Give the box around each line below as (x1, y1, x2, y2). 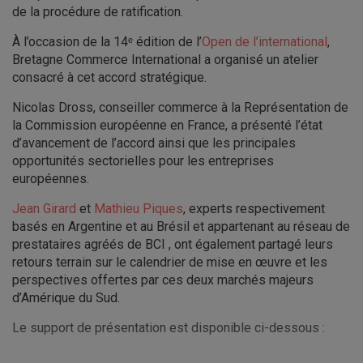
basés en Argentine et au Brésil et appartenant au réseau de (12, 219, 350, 234)
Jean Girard (12, 201, 76, 216)
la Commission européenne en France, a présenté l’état (12, 117, 322, 133)
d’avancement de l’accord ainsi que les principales (12, 135, 296, 151)
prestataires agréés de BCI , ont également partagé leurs (12, 237, 333, 252)
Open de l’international (202, 34, 327, 49)
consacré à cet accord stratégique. (12, 70, 207, 85)
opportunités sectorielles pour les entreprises (12, 153, 274, 169)
